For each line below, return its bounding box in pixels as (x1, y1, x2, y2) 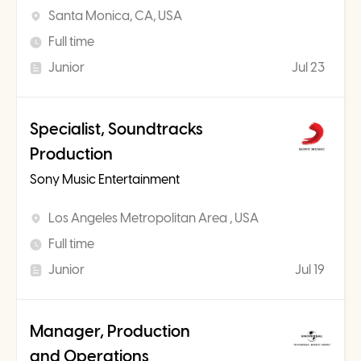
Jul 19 (295, 262, 325, 277)
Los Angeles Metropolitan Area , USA (48, 210, 259, 226)
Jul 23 (292, 60, 325, 75)
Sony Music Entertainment (30, 172, 180, 187)
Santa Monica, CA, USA (48, 8, 182, 23)
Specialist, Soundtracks (30, 119, 203, 139)
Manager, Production (30, 322, 190, 341)
